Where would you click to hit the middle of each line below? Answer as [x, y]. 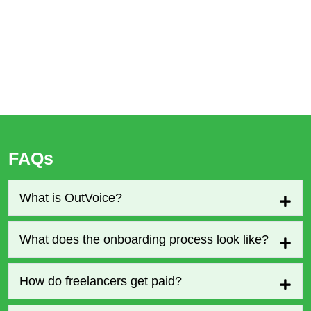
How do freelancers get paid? [101, 281]
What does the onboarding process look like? [144, 239]
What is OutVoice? [71, 197]
